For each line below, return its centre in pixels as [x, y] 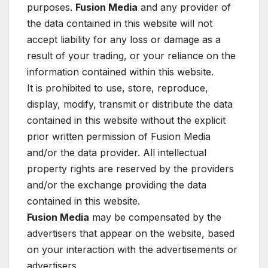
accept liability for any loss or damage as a [124, 40]
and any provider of [184, 7]
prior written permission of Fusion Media [119, 137]
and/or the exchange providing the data [117, 185]
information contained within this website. [120, 72]
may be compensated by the [155, 217]
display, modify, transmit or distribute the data [130, 104]
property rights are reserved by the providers [130, 169]
